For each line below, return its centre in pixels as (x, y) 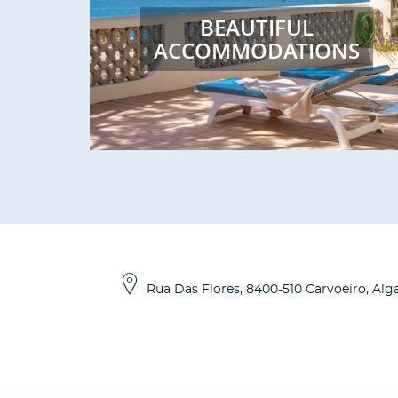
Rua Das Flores (193, 290)
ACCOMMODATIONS (256, 50)
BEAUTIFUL (256, 27)
